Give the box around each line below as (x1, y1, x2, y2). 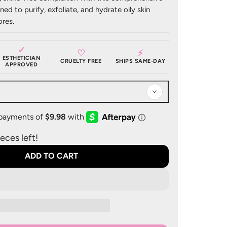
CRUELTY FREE (60, 58, 102, 65)
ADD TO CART (24, 151, 78, 161)
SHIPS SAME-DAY (115, 58, 166, 65)
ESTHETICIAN (2, 54, 41, 61)
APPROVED (5, 61, 38, 68)
